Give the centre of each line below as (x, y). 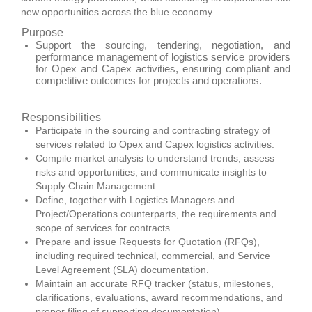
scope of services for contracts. (104, 228)
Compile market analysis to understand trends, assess (155, 158)
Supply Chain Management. (97, 186)
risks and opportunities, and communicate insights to (151, 172)
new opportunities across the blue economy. (118, 12)
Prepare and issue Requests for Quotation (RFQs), (148, 242)
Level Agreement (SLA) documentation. (122, 270)
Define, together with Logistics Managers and (135, 200)
